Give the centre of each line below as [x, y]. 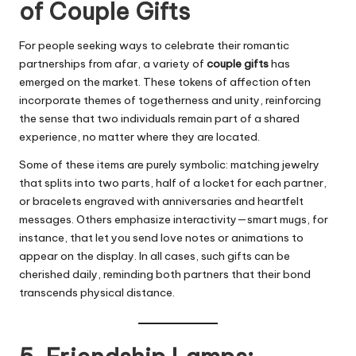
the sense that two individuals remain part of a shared [159, 119]
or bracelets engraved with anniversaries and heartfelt [161, 201]
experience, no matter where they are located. [139, 137]
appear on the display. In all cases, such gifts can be [155, 256]
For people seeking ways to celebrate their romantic [154, 46]
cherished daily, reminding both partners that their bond [165, 275]
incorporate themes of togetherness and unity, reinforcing [170, 101]
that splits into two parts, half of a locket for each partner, [173, 183]
